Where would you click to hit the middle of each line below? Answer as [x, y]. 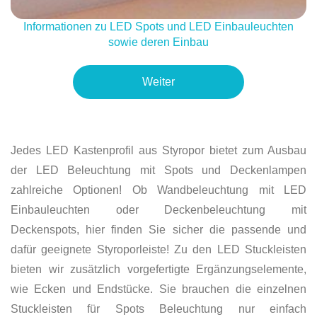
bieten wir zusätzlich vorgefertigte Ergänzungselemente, [158, 269]
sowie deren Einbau [158, 42]
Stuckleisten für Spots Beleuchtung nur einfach [158, 309]
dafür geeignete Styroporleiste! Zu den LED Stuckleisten [158, 249]
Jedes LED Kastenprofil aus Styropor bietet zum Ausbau [158, 150]
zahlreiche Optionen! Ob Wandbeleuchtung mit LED [158, 190]
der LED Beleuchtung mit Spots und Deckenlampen [158, 170]
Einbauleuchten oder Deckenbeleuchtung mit [158, 209]
